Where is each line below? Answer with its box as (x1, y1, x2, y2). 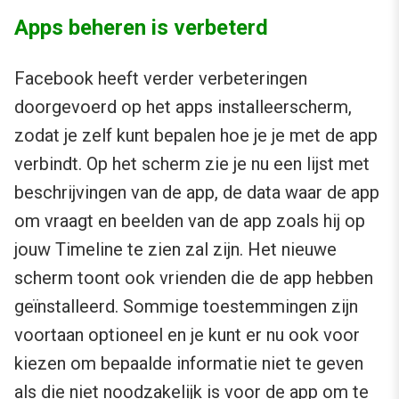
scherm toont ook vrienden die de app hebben (14, 267, 373, 289)
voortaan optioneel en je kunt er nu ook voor (14, 324, 360, 346)
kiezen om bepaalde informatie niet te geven (14, 353, 363, 375)
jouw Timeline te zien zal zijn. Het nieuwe (14, 239, 337, 261)
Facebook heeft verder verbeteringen (14, 68, 307, 90)
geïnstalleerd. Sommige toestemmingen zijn (14, 296, 358, 318)
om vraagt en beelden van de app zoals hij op (14, 210, 365, 232)
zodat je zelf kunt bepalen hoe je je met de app (14, 125, 378, 147)
